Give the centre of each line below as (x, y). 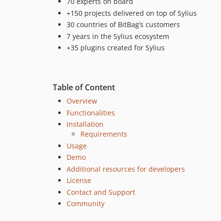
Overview (82, 101)
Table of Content (84, 88)
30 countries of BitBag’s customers (123, 25)
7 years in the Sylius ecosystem (118, 36)
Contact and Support (101, 192)
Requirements (104, 134)
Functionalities (91, 112)
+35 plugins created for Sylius (116, 48)
